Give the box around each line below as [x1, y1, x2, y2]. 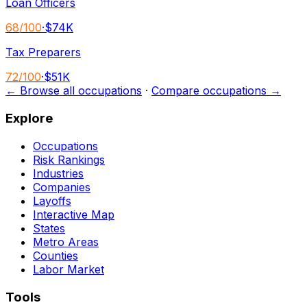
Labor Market [33, 262, 104, 276]
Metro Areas [33, 234, 99, 249]
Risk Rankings [33, 152, 105, 167]
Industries [33, 166, 84, 180]
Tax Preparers [5, 45, 81, 60]
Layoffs [33, 193, 71, 208]
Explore [5, 110, 53, 127]
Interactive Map [33, 207, 114, 221]
